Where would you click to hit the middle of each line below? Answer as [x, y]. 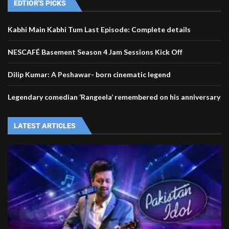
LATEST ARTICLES [45, 126]
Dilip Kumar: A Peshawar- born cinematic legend [89, 75]
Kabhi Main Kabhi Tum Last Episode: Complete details [99, 30]
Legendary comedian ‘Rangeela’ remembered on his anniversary [114, 97]
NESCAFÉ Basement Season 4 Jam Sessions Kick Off [95, 52]
